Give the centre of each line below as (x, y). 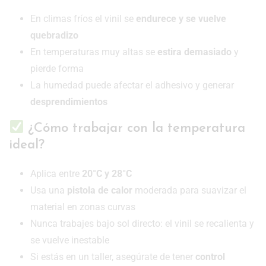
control (210, 256)
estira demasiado (194, 52)
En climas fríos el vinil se (83, 19)
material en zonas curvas (83, 207)
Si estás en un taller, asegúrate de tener (113, 256)
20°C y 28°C (107, 173)
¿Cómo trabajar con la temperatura (135, 128)
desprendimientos (69, 102)
